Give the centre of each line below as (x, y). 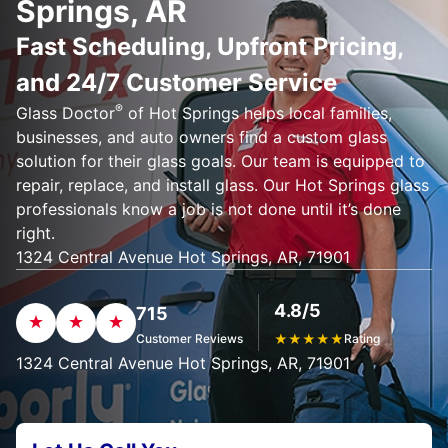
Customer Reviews (189, 338)
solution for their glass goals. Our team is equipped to (220, 161)
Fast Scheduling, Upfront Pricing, (209, 46)
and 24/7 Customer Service (176, 82)
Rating (362, 338)
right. (35, 233)
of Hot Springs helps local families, (257, 113)
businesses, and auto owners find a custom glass (201, 137)
